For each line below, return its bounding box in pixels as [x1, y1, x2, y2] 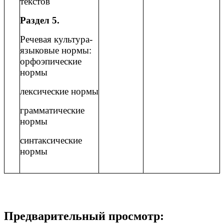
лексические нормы [20, 86, 98, 97]
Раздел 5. [20, 15, 59, 26]
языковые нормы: [20, 45, 91, 56]
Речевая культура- [20, 34, 92, 45]
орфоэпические [20, 56, 81, 67]
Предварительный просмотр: [4, 209, 164, 223]
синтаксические [20, 135, 82, 146]
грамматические [20, 105, 84, 116]
